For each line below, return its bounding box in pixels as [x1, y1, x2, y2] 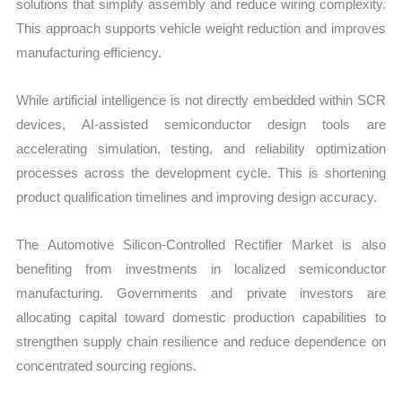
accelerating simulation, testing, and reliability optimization [16, 140, 386, 156]
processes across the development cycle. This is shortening [16, 164, 386, 180]
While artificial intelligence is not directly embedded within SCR [16, 92, 386, 108]
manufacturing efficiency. [16, 44, 162, 60]
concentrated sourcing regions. [16, 358, 197, 374]
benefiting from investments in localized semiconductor [16, 261, 386, 277]
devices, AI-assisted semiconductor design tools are [16, 116, 386, 132]
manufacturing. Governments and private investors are [16, 285, 386, 301]
